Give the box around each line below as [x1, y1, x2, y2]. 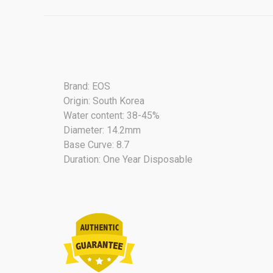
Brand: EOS [63, 80, 110, 92]
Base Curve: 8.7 [63, 138, 129, 151]
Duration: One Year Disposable [63, 153, 193, 165]
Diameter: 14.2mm [63, 124, 141, 136]
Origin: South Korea [63, 94, 144, 107]
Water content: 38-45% [63, 109, 160, 121]
